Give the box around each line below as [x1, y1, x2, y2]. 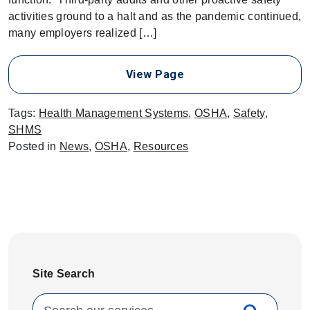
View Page [125, 68, 185, 82]
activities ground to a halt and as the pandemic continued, [8, 10, 302, 23]
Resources [133, 140, 189, 153]
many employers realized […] [8, 27, 157, 39]
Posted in [8, 140, 60, 153]
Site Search [33, 268, 95, 280]
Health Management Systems [38, 107, 189, 120]
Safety [232, 107, 265, 120]
